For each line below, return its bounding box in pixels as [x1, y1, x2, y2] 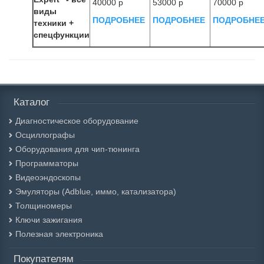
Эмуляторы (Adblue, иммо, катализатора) [15, 187, 176, 196]
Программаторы [15, 159, 78, 168]
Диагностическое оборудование [15, 116, 138, 126]
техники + [34, 18, 74, 28]
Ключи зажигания [15, 215, 82, 225]
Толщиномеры [15, 201, 72, 210]
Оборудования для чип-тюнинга [15, 144, 140, 154]
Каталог [14, 97, 49, 108]
